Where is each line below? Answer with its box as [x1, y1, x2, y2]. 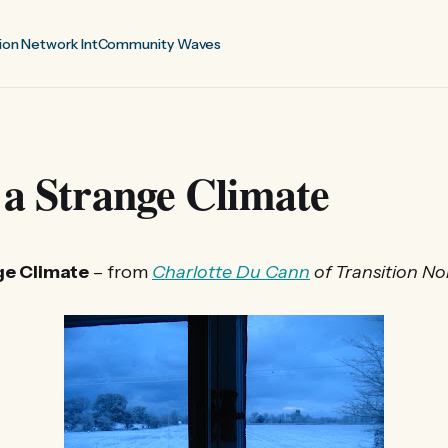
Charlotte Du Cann [152, 261, 310, 283]
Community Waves [97, 34, 222, 53]
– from [89, 261, 152, 283]
